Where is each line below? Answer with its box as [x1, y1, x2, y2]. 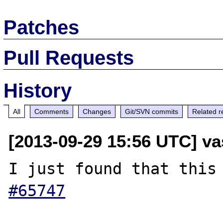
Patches [3, 16, 80, 38]
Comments [34, 107, 69, 115]
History [3, 79, 72, 102]
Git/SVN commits [125, 107, 179, 115]
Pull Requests [3, 46, 134, 69]
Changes [83, 107, 111, 115]
